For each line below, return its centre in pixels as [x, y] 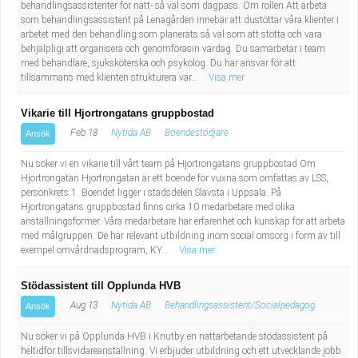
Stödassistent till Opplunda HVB [101, 286]
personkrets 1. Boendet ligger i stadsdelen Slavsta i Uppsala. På [151, 193]
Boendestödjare [197, 133]
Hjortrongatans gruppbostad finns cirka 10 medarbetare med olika [158, 207]
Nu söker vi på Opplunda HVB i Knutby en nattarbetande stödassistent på [174, 336]
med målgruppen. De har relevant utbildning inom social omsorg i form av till [181, 236]
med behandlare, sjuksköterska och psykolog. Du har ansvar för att [158, 63]
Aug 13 [83, 305]
